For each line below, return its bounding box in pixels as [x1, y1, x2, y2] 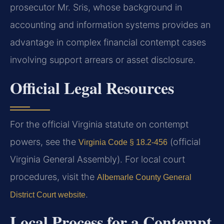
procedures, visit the [10, 171, 97, 182]
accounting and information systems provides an [10, 19, 210, 30]
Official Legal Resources [10, 75, 174, 99]
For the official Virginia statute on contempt [10, 118, 188, 129]
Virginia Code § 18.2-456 [78, 137, 167, 146]
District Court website [10, 190, 85, 199]
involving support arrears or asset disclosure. [10, 54, 195, 65]
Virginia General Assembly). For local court [10, 153, 185, 164]
